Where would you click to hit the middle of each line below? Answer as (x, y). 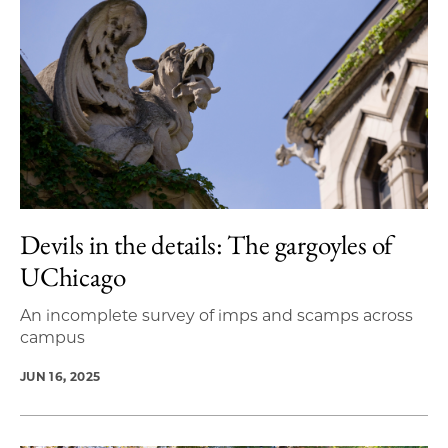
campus (52, 337)
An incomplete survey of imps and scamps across (216, 315)
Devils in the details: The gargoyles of (207, 244)
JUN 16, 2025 (60, 376)
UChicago (73, 276)
